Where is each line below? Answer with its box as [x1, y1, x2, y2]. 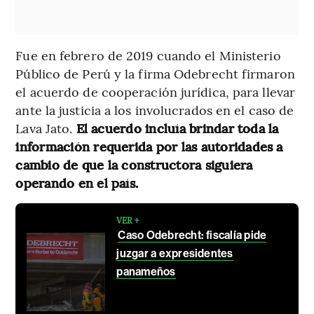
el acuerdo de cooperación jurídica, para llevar [15, 82, 296, 100]
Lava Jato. [15, 118, 76, 137]
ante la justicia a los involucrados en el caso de [15, 100, 294, 118]
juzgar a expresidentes [116, 246, 233, 260]
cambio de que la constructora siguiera [15, 155, 253, 173]
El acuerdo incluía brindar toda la [76, 118, 279, 137]
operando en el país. [15, 173, 139, 191]
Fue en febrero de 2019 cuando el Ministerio [15, 46, 281, 64]
